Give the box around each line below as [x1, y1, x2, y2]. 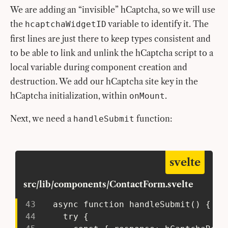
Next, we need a [10, 113, 73, 124]
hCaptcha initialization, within [10, 90, 129, 101]
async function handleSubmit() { [38, 199, 211, 209]
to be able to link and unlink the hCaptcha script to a [10, 47, 213, 58]
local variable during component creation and [10, 62, 187, 72]
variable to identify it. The [106, 18, 209, 29]
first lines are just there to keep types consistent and [10, 33, 211, 44]
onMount [129, 91, 165, 101]
